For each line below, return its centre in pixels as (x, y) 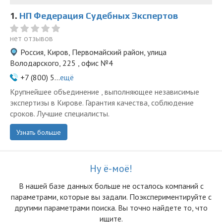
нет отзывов (31, 38)
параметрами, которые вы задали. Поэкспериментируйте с (111, 197)
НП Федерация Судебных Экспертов (99, 16)
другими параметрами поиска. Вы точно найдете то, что (111, 208)
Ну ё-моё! (111, 168)
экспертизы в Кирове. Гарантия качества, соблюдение (102, 103)
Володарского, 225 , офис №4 (61, 63)
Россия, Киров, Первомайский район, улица (93, 52)
